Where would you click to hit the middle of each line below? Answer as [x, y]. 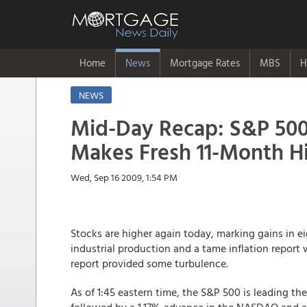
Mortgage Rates [205, 63]
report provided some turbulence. [149, 263]
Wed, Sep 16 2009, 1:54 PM [124, 177]
